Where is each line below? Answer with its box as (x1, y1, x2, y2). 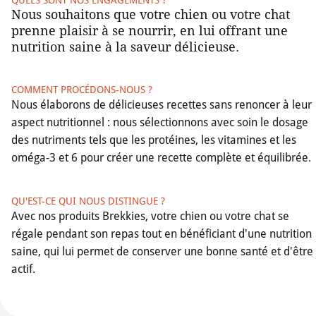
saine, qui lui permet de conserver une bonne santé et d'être (11, 244, 313, 258)
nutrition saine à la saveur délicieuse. (11, 39, 239, 54)
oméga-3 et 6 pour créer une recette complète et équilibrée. (11, 150, 311, 164)
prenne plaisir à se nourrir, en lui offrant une (11, 23, 288, 38)
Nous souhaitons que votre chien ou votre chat (11, 6, 290, 22)
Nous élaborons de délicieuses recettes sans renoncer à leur (11, 97, 312, 111)
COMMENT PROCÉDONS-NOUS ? (11, 83, 152, 95)
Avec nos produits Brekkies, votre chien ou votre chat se (11, 209, 289, 223)
